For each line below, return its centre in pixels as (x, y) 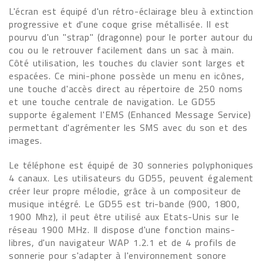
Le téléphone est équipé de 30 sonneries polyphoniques (131, 165)
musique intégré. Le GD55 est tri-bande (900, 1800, (124, 204)
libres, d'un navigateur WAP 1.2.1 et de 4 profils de (123, 242)
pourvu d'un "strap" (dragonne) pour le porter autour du (131, 37)
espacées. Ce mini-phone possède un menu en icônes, (127, 76)
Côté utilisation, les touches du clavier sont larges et (127, 63)
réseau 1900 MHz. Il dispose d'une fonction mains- (122, 230)
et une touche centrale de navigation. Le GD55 (113, 102)
